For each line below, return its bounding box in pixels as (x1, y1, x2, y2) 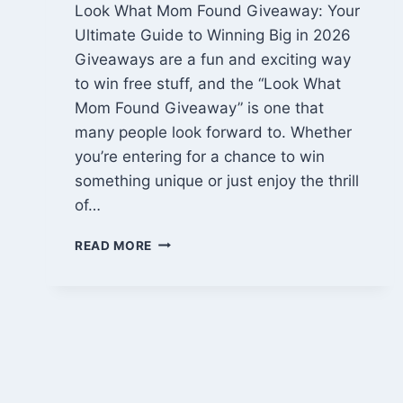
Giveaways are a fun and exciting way (75, 49, 351, 68)
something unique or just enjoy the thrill (75, 171, 359, 190)
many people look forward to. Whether (75, 122, 352, 141)
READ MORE (75, 237, 153, 253)
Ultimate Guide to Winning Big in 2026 (75, 25, 351, 44)
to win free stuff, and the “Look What (75, 74, 341, 93)
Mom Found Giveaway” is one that (75, 98, 324, 117)
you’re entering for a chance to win (75, 147, 325, 166)
